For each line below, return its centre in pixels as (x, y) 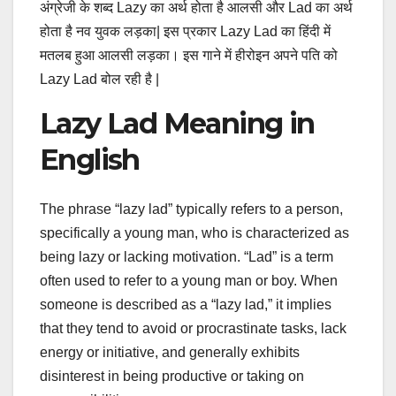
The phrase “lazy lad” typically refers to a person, (191, 209)
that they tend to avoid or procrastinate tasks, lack (193, 329)
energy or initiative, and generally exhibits (170, 353)
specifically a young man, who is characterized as (194, 233)
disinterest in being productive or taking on (172, 377)
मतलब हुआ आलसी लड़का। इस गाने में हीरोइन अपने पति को (189, 55)
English (90, 159)
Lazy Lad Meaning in (177, 123)
